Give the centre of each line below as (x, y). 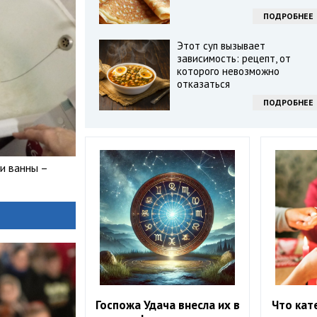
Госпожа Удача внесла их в (167, 305)
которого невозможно (228, 71)
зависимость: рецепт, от (234, 58)
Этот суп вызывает (221, 46)
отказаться (203, 84)
